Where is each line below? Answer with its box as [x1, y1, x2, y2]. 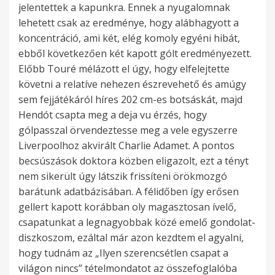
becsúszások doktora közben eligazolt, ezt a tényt [18, 154, 249, 168]
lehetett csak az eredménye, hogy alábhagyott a [18, 16, 239, 30]
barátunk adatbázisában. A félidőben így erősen [18, 185, 239, 199]
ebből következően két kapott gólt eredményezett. [18, 47, 252, 61]
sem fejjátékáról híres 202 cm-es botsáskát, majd [18, 93, 242, 107]
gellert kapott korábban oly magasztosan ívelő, [18, 200, 236, 214]
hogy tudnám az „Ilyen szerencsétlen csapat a [18, 246, 228, 260]
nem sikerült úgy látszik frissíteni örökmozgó [18, 169, 227, 184]
